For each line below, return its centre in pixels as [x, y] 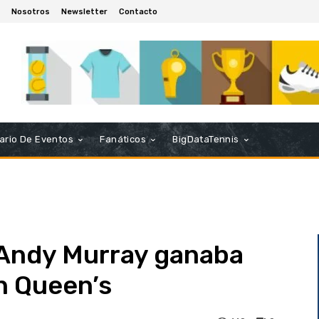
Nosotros [31, 11]
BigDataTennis [206, 140]
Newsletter [84, 11]
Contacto [138, 11]
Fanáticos [123, 140]
